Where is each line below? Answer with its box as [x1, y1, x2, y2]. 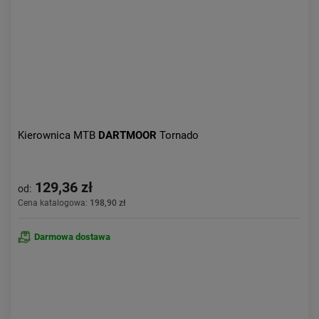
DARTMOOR [98, 129, 159, 142]
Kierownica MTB [18, 129, 98, 142]
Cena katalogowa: [18, 198, 90, 208]
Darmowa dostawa [34, 231, 110, 242]
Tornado [159, 129, 199, 142]
